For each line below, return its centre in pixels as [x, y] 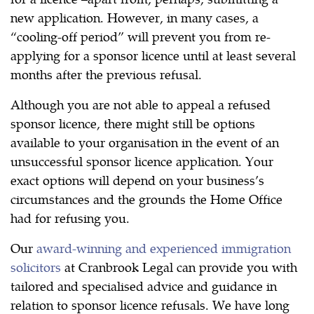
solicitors [36, 267]
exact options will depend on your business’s [137, 180]
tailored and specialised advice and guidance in [144, 286]
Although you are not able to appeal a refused [141, 104]
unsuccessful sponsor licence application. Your [142, 161]
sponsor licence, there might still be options [133, 123]
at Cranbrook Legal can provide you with [179, 267]
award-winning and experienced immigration [164, 248]
